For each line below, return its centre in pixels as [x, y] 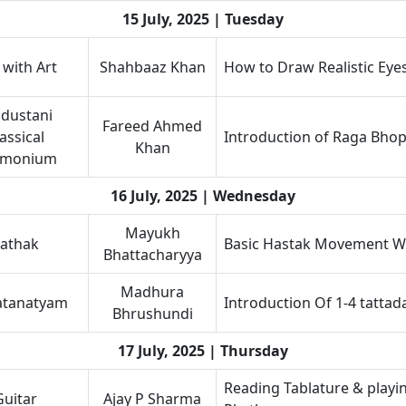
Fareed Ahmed [152, 126]
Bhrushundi [152, 314]
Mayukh [152, 233]
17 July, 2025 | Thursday [203, 351]
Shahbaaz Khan [152, 67]
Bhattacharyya [152, 255]
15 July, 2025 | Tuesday [203, 19]
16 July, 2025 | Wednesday [203, 196]
